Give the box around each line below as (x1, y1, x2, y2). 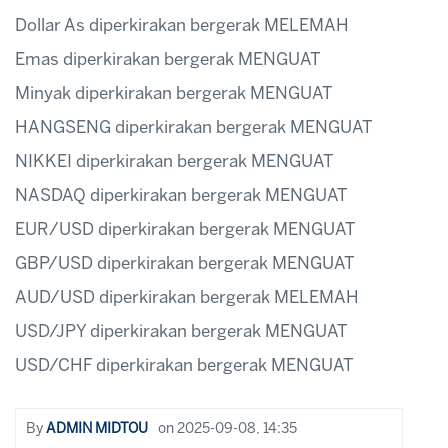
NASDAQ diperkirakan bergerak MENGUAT (15, 187, 348, 204)
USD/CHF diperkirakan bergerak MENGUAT (15, 357, 354, 374)
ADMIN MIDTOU (46, 422, 148, 436)
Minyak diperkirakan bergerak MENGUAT (15, 85, 333, 102)
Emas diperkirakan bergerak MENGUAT (15, 51, 321, 68)
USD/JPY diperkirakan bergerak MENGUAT (15, 323, 348, 340)
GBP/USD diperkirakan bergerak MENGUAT (15, 255, 355, 272)
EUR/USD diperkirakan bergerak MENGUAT (15, 221, 356, 238)
